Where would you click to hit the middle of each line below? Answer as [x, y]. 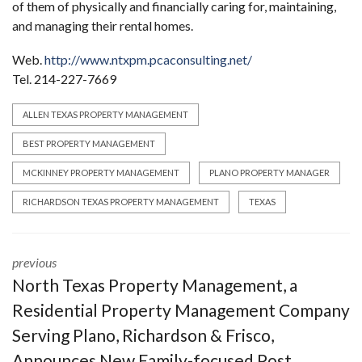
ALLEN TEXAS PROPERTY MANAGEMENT [105, 114]
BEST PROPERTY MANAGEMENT [89, 143]
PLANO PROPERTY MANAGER [269, 172]
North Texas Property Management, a [155, 284]
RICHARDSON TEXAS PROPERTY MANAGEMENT [121, 201]
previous [34, 262]
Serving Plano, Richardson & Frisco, [143, 335]
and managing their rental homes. [103, 25]
